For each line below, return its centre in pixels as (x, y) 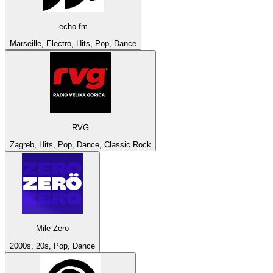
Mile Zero (52, 229)
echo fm (73, 26)
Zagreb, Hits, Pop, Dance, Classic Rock (80, 144)
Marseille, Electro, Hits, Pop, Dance (73, 44)
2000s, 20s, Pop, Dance (52, 246)
